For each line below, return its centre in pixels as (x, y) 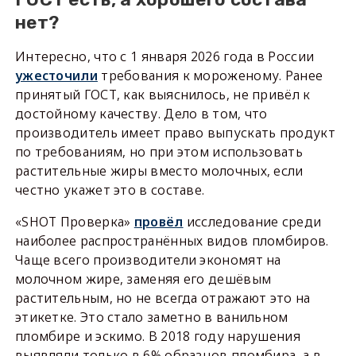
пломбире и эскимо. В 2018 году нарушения (157, 337)
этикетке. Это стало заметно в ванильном (151, 317)
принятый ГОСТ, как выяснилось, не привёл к (163, 95)
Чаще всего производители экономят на (148, 260)
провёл (159, 222)
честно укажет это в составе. (110, 190)
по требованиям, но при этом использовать (159, 152)
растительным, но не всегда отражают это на (163, 298)
